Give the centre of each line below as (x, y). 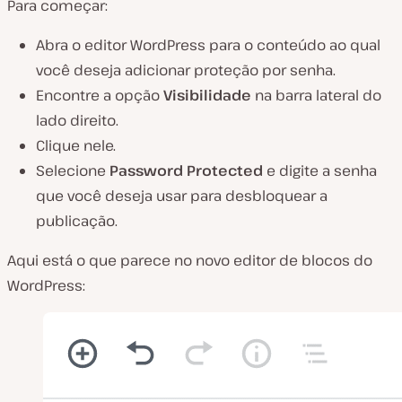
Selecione (71, 171)
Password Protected (184, 171)
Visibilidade (205, 96)
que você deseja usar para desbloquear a (182, 196)
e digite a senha (320, 171)
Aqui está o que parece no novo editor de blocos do (190, 261)
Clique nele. (76, 146)
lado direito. (77, 121)
